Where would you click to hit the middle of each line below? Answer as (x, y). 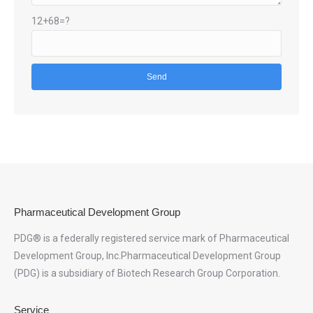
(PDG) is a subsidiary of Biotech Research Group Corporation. (147, 273)
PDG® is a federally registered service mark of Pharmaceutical (152, 238)
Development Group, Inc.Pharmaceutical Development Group (147, 256)
